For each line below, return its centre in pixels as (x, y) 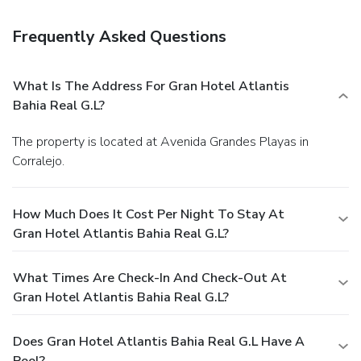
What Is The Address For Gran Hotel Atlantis (151, 86)
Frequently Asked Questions (119, 36)
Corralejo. (38, 161)
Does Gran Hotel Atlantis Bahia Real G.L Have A (159, 341)
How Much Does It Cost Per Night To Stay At (149, 214)
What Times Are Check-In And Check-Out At (150, 278)
